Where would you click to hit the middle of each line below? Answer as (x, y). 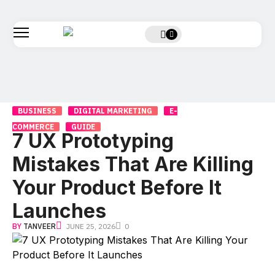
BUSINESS (37, 111)
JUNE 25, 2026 (91, 226)
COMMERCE (33, 127)
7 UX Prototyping (93, 141)
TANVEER (40, 226)
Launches (59, 211)
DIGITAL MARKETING (113, 111)
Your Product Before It (117, 188)
